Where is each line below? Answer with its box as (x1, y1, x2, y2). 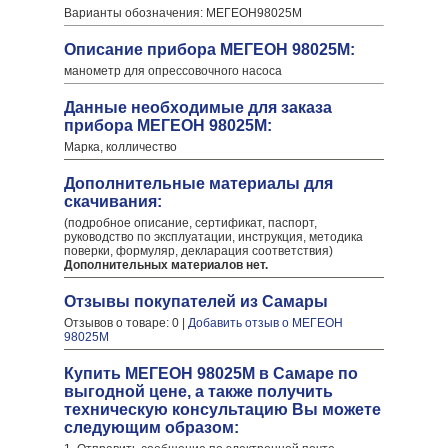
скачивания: (64, 193, 162, 210)
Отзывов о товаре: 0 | (64, 316, 188, 330)
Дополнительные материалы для (64, 175, 333, 192)
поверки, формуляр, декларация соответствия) (64, 244, 333, 258)
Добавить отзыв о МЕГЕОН (188, 316, 343, 330)
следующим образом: (64, 419, 239, 436)
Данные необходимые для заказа (64, 99, 332, 116)
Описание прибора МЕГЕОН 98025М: (64, 41, 355, 58)
